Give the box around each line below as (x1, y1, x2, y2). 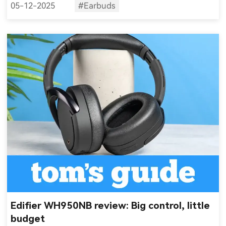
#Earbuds (78, 1, 116, 11)
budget (11, 213, 45, 225)
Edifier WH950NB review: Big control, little (11, 200, 210, 212)
